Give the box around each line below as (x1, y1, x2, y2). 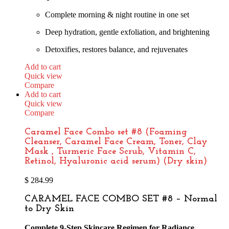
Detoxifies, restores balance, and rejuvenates (45, 45, 188, 54)
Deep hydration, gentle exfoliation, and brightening (45, 28, 210, 37)
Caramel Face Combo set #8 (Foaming (25, 127, 187, 137)
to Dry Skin (25, 204, 74, 214)
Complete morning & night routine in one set (45, 10, 189, 19)
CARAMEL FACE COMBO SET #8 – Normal (25, 194, 217, 204)
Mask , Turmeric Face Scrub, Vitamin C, (25, 146, 196, 156)
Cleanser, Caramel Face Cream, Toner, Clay (25, 136, 208, 147)
